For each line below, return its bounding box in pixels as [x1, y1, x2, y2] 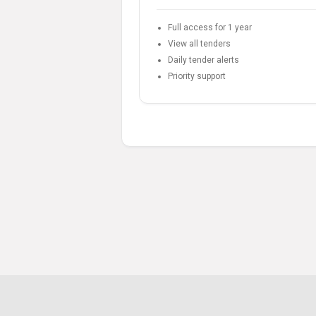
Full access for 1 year [168, 22, 252, 32]
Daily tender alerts [168, 54, 239, 65]
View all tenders [168, 38, 231, 49]
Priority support [168, 71, 226, 81]
